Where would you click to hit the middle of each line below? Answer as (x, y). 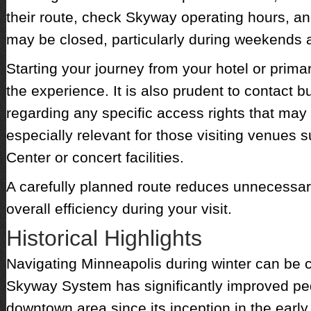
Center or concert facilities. (95, 157)
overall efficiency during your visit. (119, 209)
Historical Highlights (104, 238)
